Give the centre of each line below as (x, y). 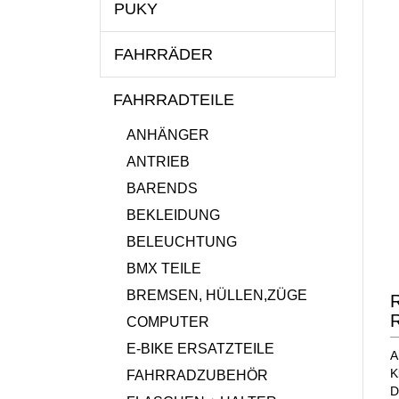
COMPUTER (168, 322)
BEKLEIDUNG (173, 215)
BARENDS (162, 188)
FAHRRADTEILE (174, 100)
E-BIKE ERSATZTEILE (200, 349)
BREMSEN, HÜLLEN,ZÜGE (217, 295)
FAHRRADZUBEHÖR (197, 375)
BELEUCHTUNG (182, 242)
